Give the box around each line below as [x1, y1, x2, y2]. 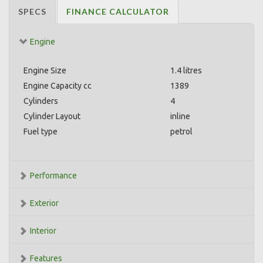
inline [170, 112, 190, 121]
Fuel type [23, 127, 58, 136]
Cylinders [23, 96, 58, 106]
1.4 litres [170, 66, 202, 75]
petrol [170, 127, 193, 136]
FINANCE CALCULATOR [66, 6, 169, 16]
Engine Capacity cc [23, 81, 92, 90]
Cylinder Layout [23, 112, 80, 121]
